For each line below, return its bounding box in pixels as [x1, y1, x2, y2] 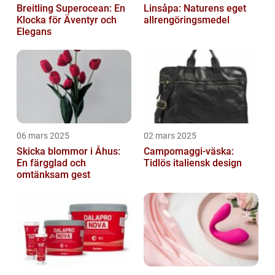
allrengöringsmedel [144, 14, 230, 26]
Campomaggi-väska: [144, 145, 234, 158]
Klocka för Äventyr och [17, 14, 117, 26]
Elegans [17, 26, 52, 38]
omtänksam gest [17, 169, 90, 181]
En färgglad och [17, 157, 86, 169]
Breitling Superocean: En [17, 2, 125, 15]
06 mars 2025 [17, 131, 69, 141]
